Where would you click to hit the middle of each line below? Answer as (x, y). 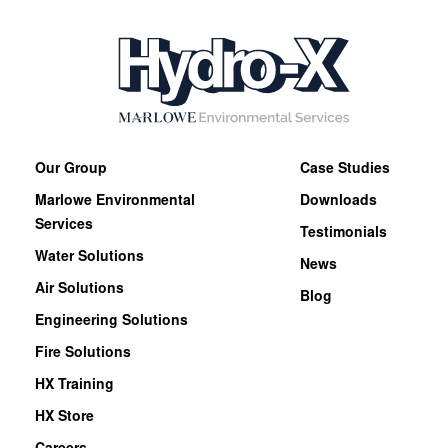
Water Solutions (89, 258)
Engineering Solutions (111, 322)
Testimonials (343, 234)
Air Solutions (79, 290)
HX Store (64, 418)
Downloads (338, 202)
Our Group (71, 170)
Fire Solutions (83, 354)
